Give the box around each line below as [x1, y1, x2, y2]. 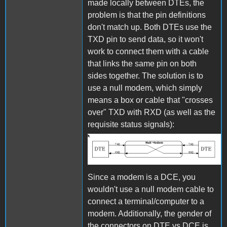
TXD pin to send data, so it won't [88, 34, 203, 44]
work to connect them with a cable [88, 47, 209, 56]
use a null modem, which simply [88, 83, 202, 92]
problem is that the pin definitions [88, 10, 206, 19]
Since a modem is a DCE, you [88, 173, 196, 182]
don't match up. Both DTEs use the [88, 22, 212, 31]
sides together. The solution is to [88, 71, 203, 80]
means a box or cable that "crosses [88, 95, 213, 104]
